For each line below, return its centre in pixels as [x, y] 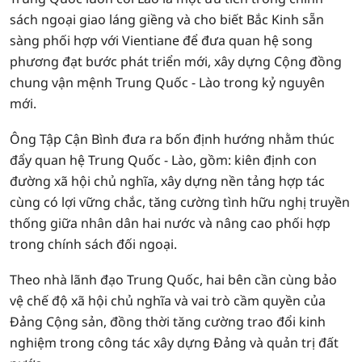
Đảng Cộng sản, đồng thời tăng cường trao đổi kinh [168, 322]
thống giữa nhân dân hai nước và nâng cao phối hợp [170, 223]
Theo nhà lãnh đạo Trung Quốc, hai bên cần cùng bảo [173, 280]
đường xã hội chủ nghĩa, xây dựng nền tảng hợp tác [167, 181]
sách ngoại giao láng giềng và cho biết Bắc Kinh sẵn [167, 19]
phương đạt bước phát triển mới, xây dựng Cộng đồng [176, 61]
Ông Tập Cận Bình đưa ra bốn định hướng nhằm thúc [172, 139]
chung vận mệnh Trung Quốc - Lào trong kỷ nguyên [167, 82]
